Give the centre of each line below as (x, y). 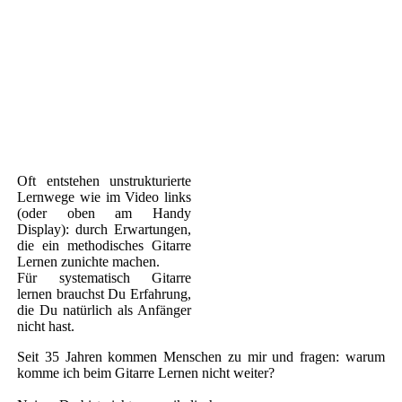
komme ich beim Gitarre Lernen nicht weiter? (146, 372)
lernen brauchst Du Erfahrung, (104, 293)
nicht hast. (46, 326)
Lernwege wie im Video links (104, 197)
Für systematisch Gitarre (104, 277)
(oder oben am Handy (104, 213)
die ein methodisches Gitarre (104, 245)
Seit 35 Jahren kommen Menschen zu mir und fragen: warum (201, 356)
